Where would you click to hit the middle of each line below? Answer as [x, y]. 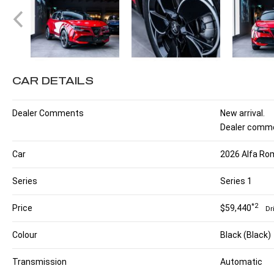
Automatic [242, 262]
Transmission [39, 262]
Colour [25, 235]
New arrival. [243, 113]
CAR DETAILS [53, 81]
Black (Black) [246, 235]
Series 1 [236, 181]
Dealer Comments [48, 113]
